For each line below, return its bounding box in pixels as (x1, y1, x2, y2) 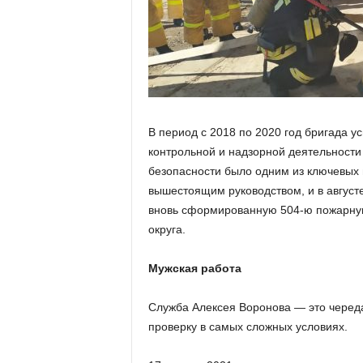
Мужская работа (147, 262, 241, 275)
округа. (147, 223, 186, 236)
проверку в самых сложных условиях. (147, 320, 348, 333)
